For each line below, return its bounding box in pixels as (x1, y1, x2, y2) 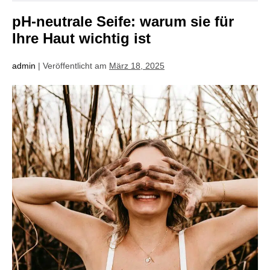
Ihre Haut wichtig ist (12, 30, 151, 46)
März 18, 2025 (109, 60, 165, 71)
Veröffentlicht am (43, 60, 107, 71)
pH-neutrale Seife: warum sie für (12, 13, 234, 30)
